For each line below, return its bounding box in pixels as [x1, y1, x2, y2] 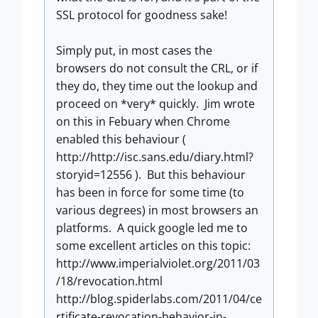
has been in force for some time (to [56, 185, 244, 200]
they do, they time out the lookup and [56, 78, 258, 94]
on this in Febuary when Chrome [56, 114, 230, 129]
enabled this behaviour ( [56, 131, 186, 147]
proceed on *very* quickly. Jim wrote [56, 96, 255, 111]
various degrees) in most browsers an [56, 202, 258, 218]
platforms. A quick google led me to [56, 220, 248, 236]
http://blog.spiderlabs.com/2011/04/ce [56, 291, 262, 307]
